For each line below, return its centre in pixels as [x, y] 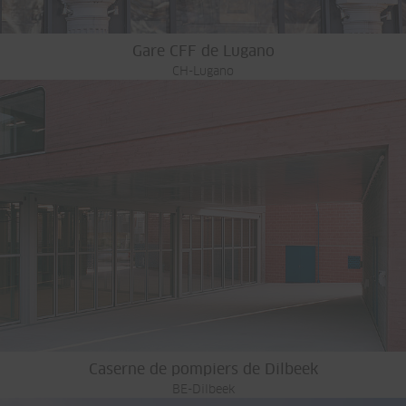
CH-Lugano [203, 72]
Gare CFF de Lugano [203, 51]
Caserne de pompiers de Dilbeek [203, 369]
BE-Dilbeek [203, 390]
